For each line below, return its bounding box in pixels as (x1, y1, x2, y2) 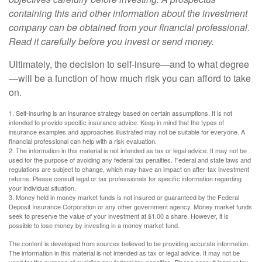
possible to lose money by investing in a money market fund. (9, 220, 180, 230)
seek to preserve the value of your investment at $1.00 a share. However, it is (9, 211, 229, 221)
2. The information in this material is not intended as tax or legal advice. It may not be (9, 146, 247, 156)
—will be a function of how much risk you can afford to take (9, 71, 251, 85)
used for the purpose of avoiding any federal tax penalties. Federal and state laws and (9, 155, 251, 165)
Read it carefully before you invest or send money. (9, 35, 214, 49)
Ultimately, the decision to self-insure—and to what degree (9, 57, 249, 71)
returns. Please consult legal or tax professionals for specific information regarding (9, 174, 242, 184)
